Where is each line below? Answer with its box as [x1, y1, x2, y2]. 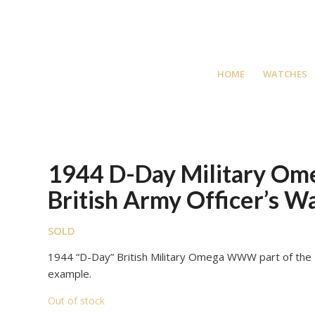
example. [48, 266, 92, 281]
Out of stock [48, 293, 105, 307]
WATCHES [263, 67, 308, 80]
